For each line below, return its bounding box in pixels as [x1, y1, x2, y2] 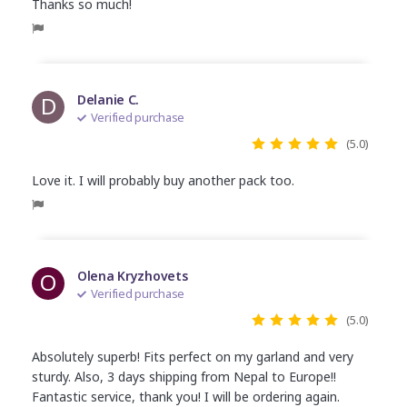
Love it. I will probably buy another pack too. [32, 171, 294, 189]
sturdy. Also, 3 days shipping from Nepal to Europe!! [32, 367, 336, 385]
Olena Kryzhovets [77, 266, 188, 284]
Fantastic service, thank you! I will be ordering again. [32, 387, 340, 405]
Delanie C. [77, 90, 140, 108]
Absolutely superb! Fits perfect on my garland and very [32, 347, 353, 365]
